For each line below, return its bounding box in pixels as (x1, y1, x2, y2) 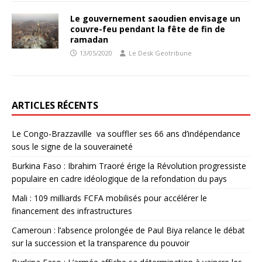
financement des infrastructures (12, 205, 132, 216)
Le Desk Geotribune (129, 49, 192, 57)
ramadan (70, 34, 108, 45)
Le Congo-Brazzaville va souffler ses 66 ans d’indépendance (12, 128, 240, 139)
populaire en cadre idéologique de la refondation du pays (12, 173, 227, 184)
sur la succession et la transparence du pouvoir (12, 237, 189, 249)
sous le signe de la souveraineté (12, 141, 133, 152)
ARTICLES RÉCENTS (12, 99, 98, 112)
